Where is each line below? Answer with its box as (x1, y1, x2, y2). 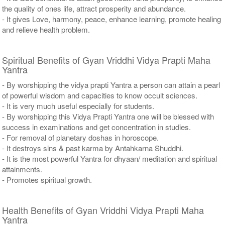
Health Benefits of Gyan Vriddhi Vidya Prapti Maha (2, 203, 204, 216)
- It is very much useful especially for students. (2, 100, 155, 111)
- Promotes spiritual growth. (2, 174, 92, 185)
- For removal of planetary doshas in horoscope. (2, 132, 159, 143)
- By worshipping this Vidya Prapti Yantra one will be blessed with (2, 110, 214, 122)
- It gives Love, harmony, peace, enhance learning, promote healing (2, 13, 221, 24)
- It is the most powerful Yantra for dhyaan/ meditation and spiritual (2, 153, 217, 164)
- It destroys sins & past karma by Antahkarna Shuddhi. (2, 142, 184, 153)
